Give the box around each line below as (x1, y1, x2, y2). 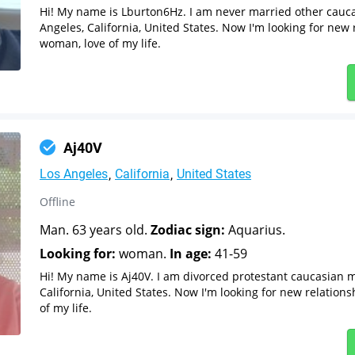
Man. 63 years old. (40, 220, 151, 239)
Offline (40, 193, 75, 209)
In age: (170, 244, 212, 262)
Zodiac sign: (151, 220, 225, 239)
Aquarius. (225, 220, 285, 239)
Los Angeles (40, 166, 108, 181)
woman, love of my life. (40, 35, 161, 51)
